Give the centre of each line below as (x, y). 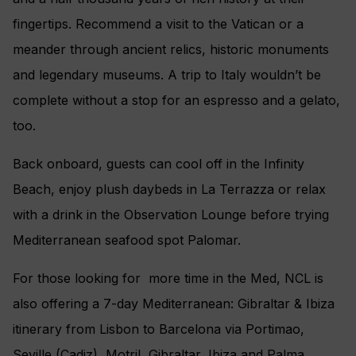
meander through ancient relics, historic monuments (171, 50)
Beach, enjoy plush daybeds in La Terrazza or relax (169, 190)
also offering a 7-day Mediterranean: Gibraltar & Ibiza (174, 304)
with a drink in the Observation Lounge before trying (171, 215)
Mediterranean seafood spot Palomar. (127, 240)
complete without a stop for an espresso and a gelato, (176, 101)
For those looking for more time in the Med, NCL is (168, 279)
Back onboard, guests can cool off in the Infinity (159, 164)
